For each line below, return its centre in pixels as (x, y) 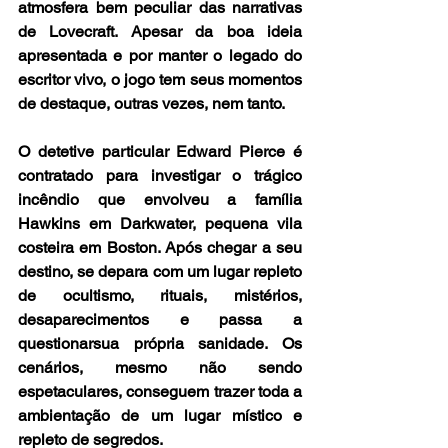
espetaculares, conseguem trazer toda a (160, 391)
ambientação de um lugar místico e (160, 415)
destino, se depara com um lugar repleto (160, 271)
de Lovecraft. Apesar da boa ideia (160, 31)
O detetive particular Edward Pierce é (160, 151)
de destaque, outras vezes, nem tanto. (151, 103)
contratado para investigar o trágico (160, 175)
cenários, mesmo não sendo (160, 367)
